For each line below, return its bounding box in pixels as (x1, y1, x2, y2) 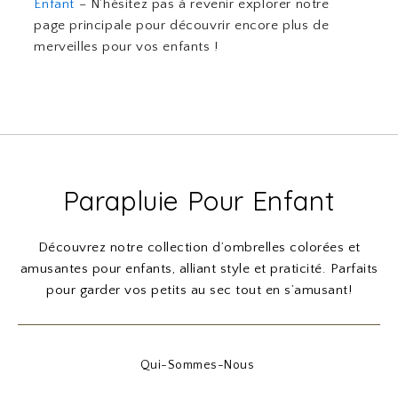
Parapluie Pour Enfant (62, 184, 336, 219)
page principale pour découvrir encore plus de (34, 18, 330, 34)
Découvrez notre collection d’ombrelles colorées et (37, 240, 361, 256)
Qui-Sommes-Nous (139, 358, 255, 373)
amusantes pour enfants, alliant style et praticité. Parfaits (20, 261, 378, 277)
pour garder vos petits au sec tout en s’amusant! (46, 283, 352, 298)
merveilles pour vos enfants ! (34, 39, 219, 55)
